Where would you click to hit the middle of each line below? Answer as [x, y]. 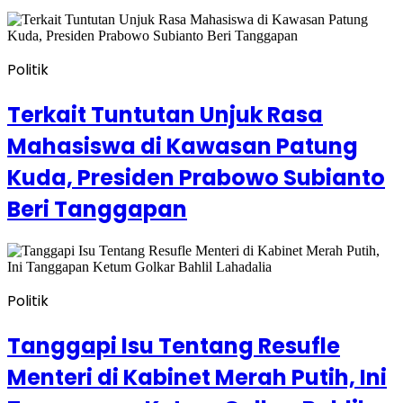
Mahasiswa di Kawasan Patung [183, 147]
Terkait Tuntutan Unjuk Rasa [165, 115]
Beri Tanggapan [97, 210]
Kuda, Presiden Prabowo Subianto [196, 178]
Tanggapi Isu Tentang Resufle [174, 345]
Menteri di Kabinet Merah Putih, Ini [197, 377]
